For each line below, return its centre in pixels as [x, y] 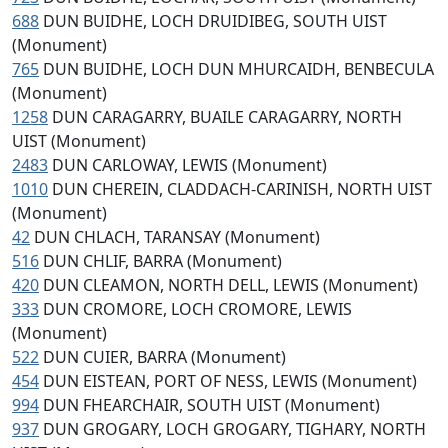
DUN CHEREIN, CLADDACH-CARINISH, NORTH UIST [242, 189]
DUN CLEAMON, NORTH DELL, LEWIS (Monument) [230, 285]
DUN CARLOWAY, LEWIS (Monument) [189, 165]
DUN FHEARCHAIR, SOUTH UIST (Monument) [211, 405]
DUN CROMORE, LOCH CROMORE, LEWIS [197, 309]
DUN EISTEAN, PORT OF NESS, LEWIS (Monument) [230, 381]
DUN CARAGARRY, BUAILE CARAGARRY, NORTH [227, 117]
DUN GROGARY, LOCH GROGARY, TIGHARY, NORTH [234, 429]
